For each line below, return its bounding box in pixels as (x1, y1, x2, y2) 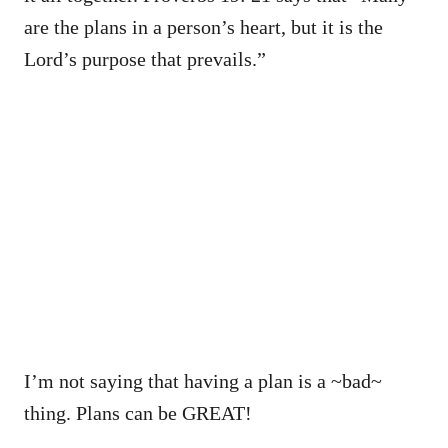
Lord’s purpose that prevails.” (24, 47, 266, 70)
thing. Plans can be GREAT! (24, 401, 252, 424)
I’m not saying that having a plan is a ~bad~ (24, 369, 382, 392)
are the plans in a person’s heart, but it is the (24, 15, 383, 38)
